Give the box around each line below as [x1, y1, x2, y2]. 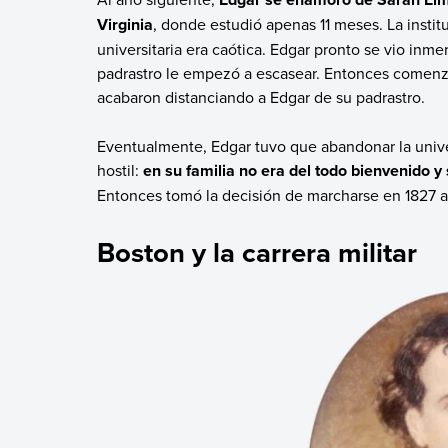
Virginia [96, 13, 153, 37]
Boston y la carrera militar [96, 231, 417, 272]
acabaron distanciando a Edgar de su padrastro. [96, 86, 437, 109]
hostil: [96, 158, 143, 181]
